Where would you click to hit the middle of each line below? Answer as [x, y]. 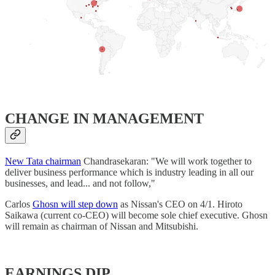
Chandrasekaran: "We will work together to [166, 161]
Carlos [19, 204]
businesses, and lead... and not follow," [80, 184]
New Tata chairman [43, 161]
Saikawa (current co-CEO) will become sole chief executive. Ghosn [136, 215]
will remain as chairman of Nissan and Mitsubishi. [102, 227]
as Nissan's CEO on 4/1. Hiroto [180, 204]
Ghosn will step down [75, 204]
